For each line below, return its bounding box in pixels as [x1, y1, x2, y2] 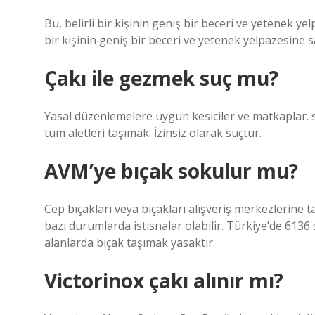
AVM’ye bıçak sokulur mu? [44, 157, 298, 184]
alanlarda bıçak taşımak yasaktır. [44, 235, 215, 250]
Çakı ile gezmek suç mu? [44, 65, 278, 91]
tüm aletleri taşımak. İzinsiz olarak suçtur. [44, 125, 262, 141]
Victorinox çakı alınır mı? [44, 267, 283, 294]
